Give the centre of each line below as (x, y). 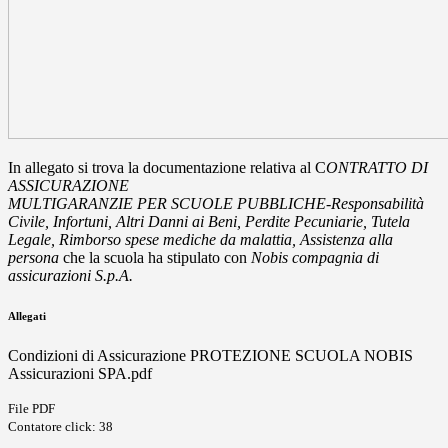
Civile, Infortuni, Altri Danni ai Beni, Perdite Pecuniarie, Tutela (209, 222)
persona (33, 258)
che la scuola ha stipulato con (155, 258)
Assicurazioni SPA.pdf (80, 374)
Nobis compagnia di (315, 258)
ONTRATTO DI (377, 168)
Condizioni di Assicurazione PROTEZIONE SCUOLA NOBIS (210, 356)
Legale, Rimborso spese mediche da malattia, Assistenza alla (200, 240)
